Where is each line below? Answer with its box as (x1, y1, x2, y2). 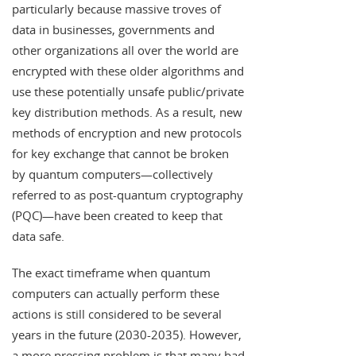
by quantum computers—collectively (12, 166, 213, 183)
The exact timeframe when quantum (12, 265, 211, 281)
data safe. (12, 228, 64, 245)
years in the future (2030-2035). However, (12, 327, 242, 343)
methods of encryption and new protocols (12, 125, 242, 141)
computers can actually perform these (12, 285, 219, 302)
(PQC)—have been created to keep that (12, 207, 222, 224)
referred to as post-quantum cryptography (12, 187, 243, 203)
